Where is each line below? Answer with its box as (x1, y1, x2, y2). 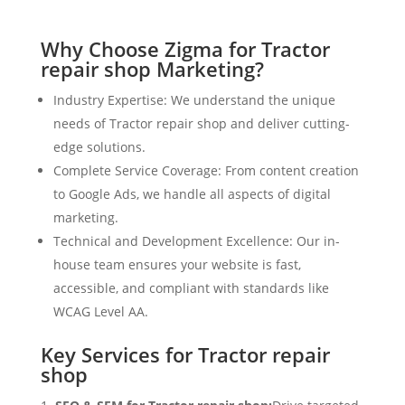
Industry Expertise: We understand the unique (52, 91, 335, 109)
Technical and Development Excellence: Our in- (52, 232, 340, 250)
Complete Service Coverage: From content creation (52, 162, 359, 180)
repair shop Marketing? (40, 55, 264, 83)
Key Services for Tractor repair (40, 341, 330, 369)
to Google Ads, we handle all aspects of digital (52, 185, 331, 203)
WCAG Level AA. (52, 303, 148, 321)
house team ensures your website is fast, (52, 256, 301, 274)
